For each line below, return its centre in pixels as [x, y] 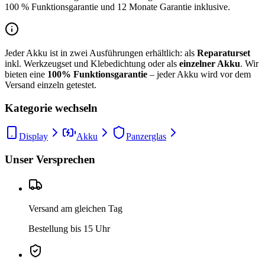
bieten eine [25, 74]
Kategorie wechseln [51, 108]
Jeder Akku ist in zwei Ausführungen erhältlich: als [100, 53]
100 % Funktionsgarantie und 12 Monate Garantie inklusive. [117, 7]
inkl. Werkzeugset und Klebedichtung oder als [92, 63]
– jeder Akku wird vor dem [199, 74]
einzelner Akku [210, 63]
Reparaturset [224, 53]
